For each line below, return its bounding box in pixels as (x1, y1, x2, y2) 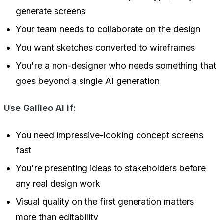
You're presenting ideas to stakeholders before (16, 163, 206, 173)
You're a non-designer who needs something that (16, 60, 216, 71)
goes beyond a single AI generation (16, 75, 160, 86)
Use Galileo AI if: (4, 102, 76, 113)
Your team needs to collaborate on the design (16, 24, 200, 34)
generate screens (16, 5, 85, 16)
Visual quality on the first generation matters (16, 196, 194, 207)
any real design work (16, 178, 100, 189)
